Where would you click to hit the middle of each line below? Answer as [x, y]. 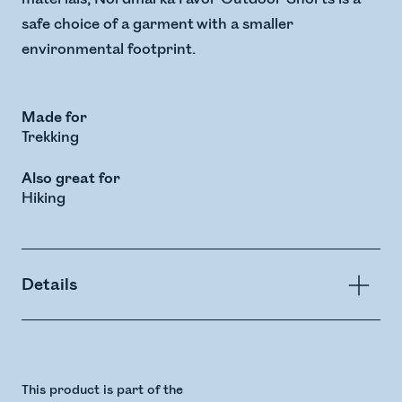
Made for [54, 118]
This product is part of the [102, 390]
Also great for [71, 179]
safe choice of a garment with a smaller [157, 25]
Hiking [44, 199]
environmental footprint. [109, 50]
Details [49, 285]
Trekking [50, 138]
